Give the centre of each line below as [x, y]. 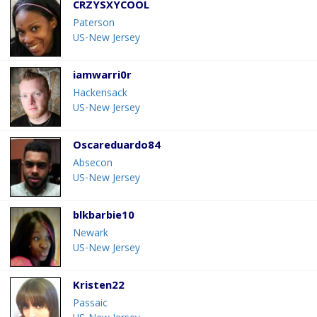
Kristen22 [99, 287]
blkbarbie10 [104, 217]
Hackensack [100, 94]
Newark [91, 235]
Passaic [90, 305]
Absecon [93, 165]
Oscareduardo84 [117, 147]
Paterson [94, 24]
